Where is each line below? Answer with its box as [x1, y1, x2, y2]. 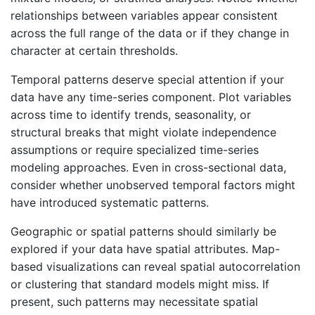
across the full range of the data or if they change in [11, 25, 289, 40]
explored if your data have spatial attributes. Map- [11, 241, 280, 256]
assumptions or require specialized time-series [11, 142, 259, 157]
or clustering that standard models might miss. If [11, 276, 269, 291]
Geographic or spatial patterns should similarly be [11, 224, 276, 238]
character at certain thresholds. [11, 43, 178, 58]
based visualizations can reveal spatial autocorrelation [11, 259, 300, 274]
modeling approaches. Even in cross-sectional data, [11, 160, 286, 174]
